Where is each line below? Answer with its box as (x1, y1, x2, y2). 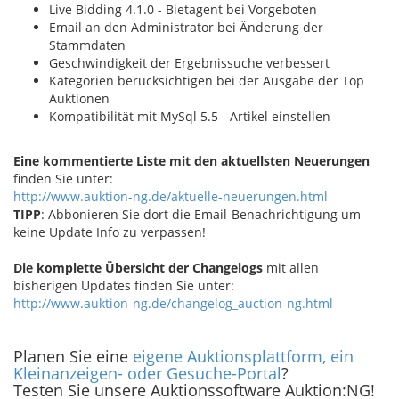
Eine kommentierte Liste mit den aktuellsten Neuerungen (13, 152, 370, 169)
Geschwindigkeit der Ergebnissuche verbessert (49, 54, 330, 71)
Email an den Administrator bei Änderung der (49, 19, 323, 36)
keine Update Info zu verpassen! (13, 224, 206, 240)
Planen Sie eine (13, 346, 133, 367)
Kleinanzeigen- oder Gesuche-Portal (13, 362, 281, 384)
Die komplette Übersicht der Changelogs (13, 259, 263, 276)
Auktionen (49, 90, 110, 107)
